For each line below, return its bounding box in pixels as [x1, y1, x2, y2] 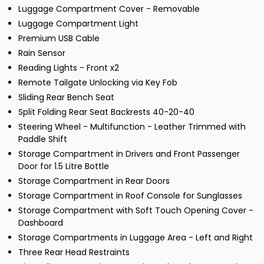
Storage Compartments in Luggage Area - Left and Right [18, 232, 253, 244]
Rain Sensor [18, 47, 65, 60]
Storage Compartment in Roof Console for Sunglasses [18, 190, 242, 202]
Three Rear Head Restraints [18, 246, 130, 259]
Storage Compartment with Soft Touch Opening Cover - [18, 204, 253, 217]
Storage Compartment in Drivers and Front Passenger [18, 148, 240, 160]
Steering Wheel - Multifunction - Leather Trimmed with [18, 121, 246, 133]
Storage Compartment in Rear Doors [18, 175, 170, 187]
